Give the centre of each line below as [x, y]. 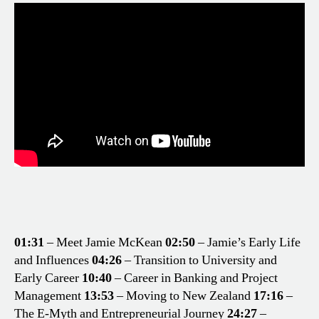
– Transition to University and [201, 261]
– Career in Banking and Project [196, 278]
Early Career [47, 278]
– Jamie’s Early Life [249, 243]
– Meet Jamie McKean [105, 243]
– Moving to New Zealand [182, 296]
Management [48, 296]
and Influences [52, 261]
